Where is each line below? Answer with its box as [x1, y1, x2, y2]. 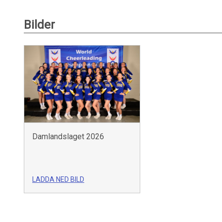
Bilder [24, 18, 55, 32]
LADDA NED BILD [32, 175, 84, 183]
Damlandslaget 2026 [32, 131, 104, 141]
